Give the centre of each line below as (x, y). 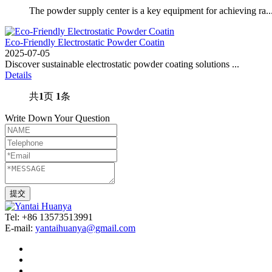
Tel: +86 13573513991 (49, 217)
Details (18, 75)
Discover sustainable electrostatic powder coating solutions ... (122, 64)
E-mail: (20, 228)
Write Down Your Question (57, 118)
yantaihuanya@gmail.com (85, 228)
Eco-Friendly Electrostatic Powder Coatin (85, 42)
